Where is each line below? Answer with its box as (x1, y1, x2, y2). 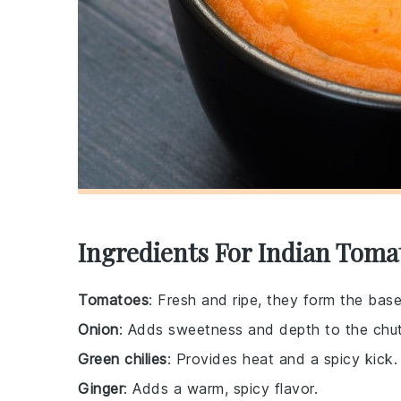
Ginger (78, 380, 124, 397)
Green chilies (78, 350, 167, 368)
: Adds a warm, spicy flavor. (124, 380, 318, 397)
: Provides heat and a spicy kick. (166, 350, 397, 368)
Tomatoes (78, 291, 149, 309)
